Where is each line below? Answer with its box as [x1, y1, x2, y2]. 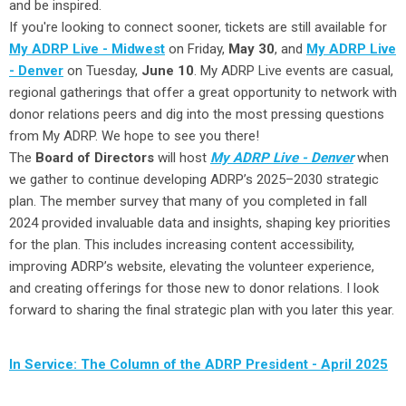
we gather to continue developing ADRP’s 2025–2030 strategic [9, 171, 379, 188]
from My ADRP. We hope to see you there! [9, 128, 263, 145]
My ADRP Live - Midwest [9, 41, 165, 58]
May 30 [228, 41, 275, 58]
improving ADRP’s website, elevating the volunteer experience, [9, 258, 374, 275]
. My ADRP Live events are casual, [194, 63, 393, 80]
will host [154, 150, 210, 167]
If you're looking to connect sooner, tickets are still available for [9, 19, 387, 36]
